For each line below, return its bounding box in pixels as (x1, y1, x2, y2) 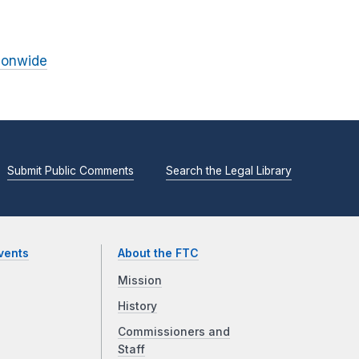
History (118, 300, 158, 313)
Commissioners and (118, 325, 231, 339)
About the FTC (118, 247, 200, 260)
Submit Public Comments (7, 163, 134, 177)
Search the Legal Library (166, 163, 292, 177)
